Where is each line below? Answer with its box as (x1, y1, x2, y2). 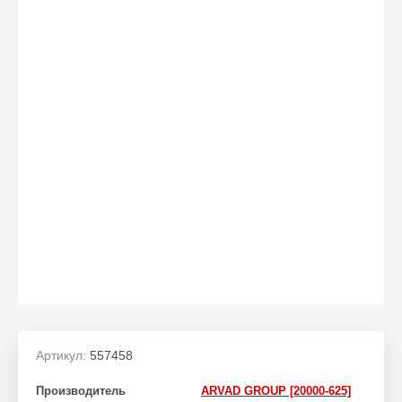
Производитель (36, 383, 126, 398)
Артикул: (36, 347, 86, 363)
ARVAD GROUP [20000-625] (201, 383, 351, 398)
